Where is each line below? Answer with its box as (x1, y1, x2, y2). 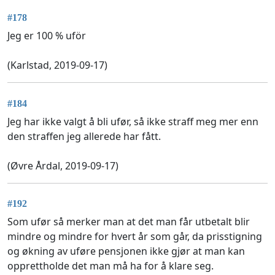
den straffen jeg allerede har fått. (7, 129, 161, 143)
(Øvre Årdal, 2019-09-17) (7, 158, 118, 172)
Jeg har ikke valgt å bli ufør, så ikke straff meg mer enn (7, 114, 258, 128)
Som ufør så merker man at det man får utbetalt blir (7, 215, 250, 229)
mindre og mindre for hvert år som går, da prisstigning (7, 230, 262, 244)
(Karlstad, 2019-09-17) (7, 58, 107, 72)
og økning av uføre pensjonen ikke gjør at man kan (7, 244, 245, 258)
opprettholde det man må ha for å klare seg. (7, 259, 214, 273)
